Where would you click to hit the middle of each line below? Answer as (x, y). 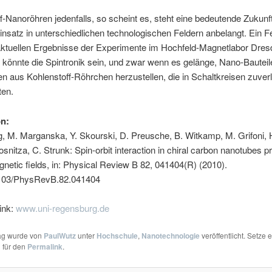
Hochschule (117, 236)
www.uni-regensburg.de (63, 208)
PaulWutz (60, 236)
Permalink (45, 247)
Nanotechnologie (171, 236)
